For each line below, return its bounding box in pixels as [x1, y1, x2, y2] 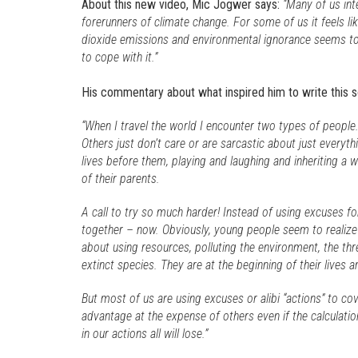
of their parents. [82, 171, 160, 186]
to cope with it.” [82, 50, 157, 65]
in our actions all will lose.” [82, 326, 208, 341]
